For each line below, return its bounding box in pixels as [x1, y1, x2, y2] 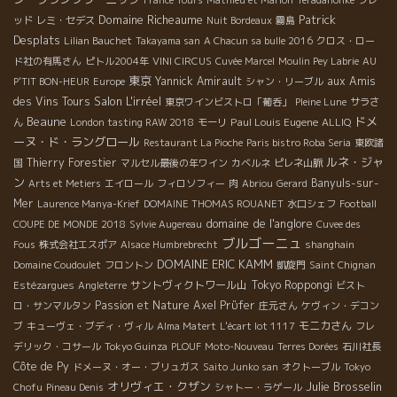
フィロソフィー [157, 175, 225, 191]
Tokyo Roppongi [251, 276, 332, 292]
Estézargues [13, 277, 74, 292]
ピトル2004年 [85, 53, 149, 68]
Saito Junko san [203, 359, 278, 374]
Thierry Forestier [27, 154, 117, 170]
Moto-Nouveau [205, 339, 274, 354]
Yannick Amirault [155, 73, 242, 89]
